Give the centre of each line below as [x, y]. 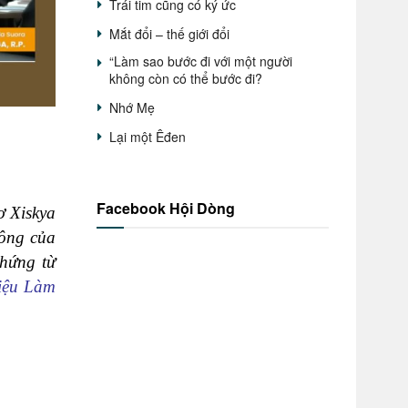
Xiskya [30, 213]
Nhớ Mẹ [132, 107]
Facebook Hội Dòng [166, 208]
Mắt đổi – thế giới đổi [169, 34]
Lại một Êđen [148, 137]
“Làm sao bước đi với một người [201, 61]
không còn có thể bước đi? [186, 78]
